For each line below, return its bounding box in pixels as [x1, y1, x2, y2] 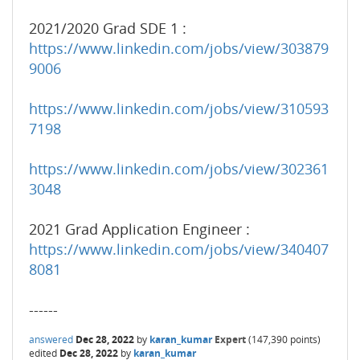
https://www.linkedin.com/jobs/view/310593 [29, 99, 329, 118]
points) [288, 333, 321, 346]
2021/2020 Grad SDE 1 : [29, 18, 186, 38]
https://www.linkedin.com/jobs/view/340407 [29, 239, 329, 259]
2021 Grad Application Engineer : [29, 219, 250, 239]
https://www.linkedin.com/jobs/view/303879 [29, 39, 329, 58]
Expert [215, 333, 246, 346]
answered [29, 333, 73, 346]
